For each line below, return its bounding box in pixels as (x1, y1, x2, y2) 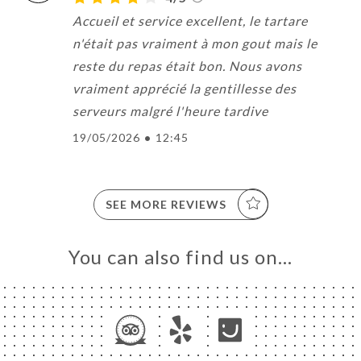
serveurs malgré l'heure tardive (73, 102, 268, 118)
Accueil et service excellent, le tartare (73, 12, 308, 28)
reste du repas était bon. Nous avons (73, 57, 302, 73)
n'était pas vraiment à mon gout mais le (73, 35, 317, 51)
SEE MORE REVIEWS (105, 197, 226, 211)
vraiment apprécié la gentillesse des (73, 80, 297, 96)
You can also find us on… (68, 244, 293, 268)
